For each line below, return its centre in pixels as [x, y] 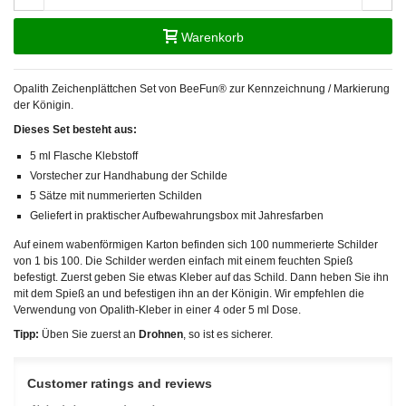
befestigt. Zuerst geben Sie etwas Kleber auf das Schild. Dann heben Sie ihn [201, 277]
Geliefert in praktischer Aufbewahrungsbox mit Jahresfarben [177, 215]
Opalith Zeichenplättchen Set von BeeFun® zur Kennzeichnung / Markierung [202, 88]
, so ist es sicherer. [228, 334]
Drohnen [161, 334]
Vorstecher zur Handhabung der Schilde [129, 175]
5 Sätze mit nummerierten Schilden [116, 195]
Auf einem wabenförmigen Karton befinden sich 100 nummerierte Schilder [196, 244]
